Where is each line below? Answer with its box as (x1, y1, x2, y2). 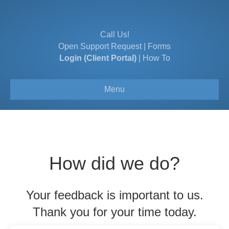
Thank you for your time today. (32, 205, 197, 219)
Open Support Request (58, 42, 142, 51)
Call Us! (100, 30, 129, 39)
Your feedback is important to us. (26, 188, 203, 202)
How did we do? (49, 153, 180, 174)
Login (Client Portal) (59, 54, 136, 62)
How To (142, 54, 170, 62)
